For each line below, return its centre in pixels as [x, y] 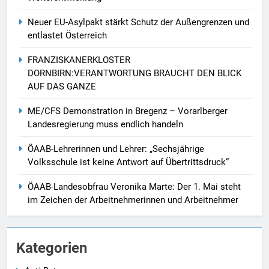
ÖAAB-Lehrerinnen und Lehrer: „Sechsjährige [116, 149]
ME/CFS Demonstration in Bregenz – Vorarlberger [128, 111]
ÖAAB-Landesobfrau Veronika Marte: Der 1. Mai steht [134, 187]
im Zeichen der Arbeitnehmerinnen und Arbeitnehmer [133, 200]
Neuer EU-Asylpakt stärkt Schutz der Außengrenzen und [138, 23]
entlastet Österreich [67, 36]
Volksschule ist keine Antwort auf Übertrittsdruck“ [128, 162]
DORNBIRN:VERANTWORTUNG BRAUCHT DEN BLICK [134, 74]
